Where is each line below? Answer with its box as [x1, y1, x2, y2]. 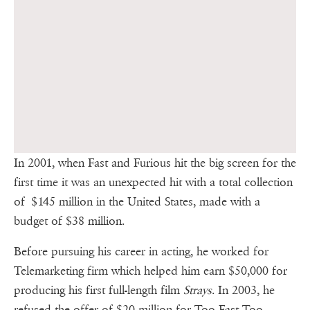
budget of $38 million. [14, 214, 131, 229]
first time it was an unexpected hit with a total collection [14, 175, 293, 190]
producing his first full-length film [14, 283, 183, 298]
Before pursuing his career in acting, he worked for [14, 244, 268, 259]
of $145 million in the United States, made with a [14, 194, 260, 210]
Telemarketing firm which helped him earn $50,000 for [14, 264, 287, 279]
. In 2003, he [212, 283, 275, 298]
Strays [183, 283, 212, 298]
